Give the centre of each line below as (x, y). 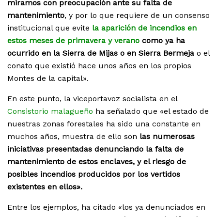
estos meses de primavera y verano (73, 41)
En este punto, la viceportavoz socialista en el (92, 99)
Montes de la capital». (48, 78)
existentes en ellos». (45, 187)
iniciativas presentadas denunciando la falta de (95, 149)
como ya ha (162, 41)
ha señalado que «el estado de (151, 111)
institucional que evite (48, 28)
